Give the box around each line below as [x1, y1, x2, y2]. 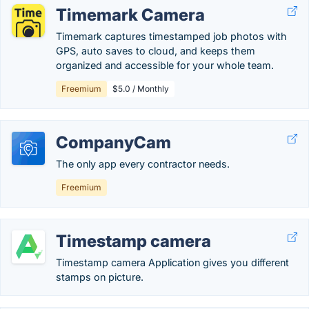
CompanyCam [56, 132, 171, 152]
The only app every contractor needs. [56, 158, 230, 170]
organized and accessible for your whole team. [56, 59, 274, 71]
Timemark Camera [56, 5, 205, 25]
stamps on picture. [56, 271, 143, 283]
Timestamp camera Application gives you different [56, 257, 289, 268]
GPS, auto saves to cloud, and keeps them [56, 45, 255, 57]
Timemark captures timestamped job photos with [56, 30, 287, 42]
